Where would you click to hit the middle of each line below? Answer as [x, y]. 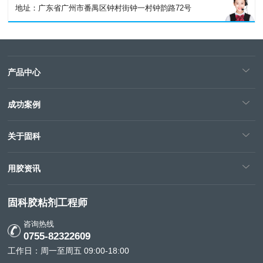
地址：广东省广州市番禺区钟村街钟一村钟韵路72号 [104, 8]
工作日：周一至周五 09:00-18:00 [69, 251]
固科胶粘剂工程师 [48, 203]
